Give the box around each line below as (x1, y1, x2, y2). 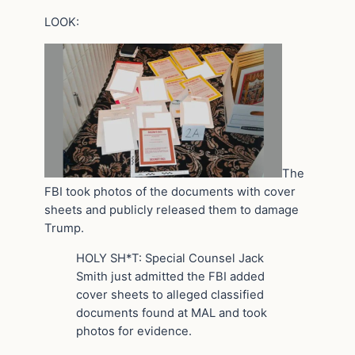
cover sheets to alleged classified (76, 287, 264, 302)
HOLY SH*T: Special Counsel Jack (76, 250, 264, 265)
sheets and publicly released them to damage (44, 202, 299, 217)
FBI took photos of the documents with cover (44, 184, 296, 199)
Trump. (44, 220, 84, 235)
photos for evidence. (76, 323, 192, 338)
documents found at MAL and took (76, 305, 267, 320)
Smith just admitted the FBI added (76, 269, 265, 284)
